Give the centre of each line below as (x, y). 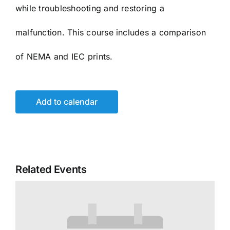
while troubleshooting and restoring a (90, 8)
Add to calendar (67, 102)
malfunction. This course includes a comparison (111, 33)
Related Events (51, 170)
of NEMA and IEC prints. (64, 57)
